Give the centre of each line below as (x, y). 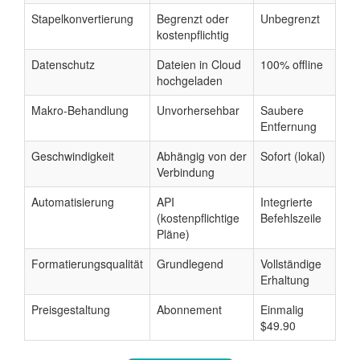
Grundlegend (190, 263)
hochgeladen (190, 80)
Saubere (282, 110)
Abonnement (189, 309)
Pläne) (173, 233)
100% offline (292, 64)
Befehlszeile (291, 217)
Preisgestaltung (71, 309)
